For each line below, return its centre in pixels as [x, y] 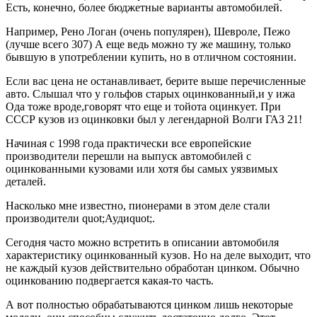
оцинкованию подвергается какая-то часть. [110, 280]
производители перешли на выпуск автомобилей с [128, 156]
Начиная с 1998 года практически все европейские [128, 143]
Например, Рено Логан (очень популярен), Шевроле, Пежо [148, 31]
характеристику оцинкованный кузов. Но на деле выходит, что [158, 255]
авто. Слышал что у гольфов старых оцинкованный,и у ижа [150, 93]
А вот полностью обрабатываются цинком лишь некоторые [149, 304]
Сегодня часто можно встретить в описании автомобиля [142, 242]
